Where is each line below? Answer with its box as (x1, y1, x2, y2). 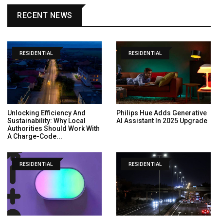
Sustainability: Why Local (7, 117, 86, 125)
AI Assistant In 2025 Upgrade (116, 117, 207, 125)
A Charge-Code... (7, 132, 62, 141)
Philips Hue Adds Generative (116, 109, 207, 117)
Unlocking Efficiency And (7, 109, 86, 117)
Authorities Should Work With (7, 125, 100, 133)
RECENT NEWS (17, 11, 73, 20)
